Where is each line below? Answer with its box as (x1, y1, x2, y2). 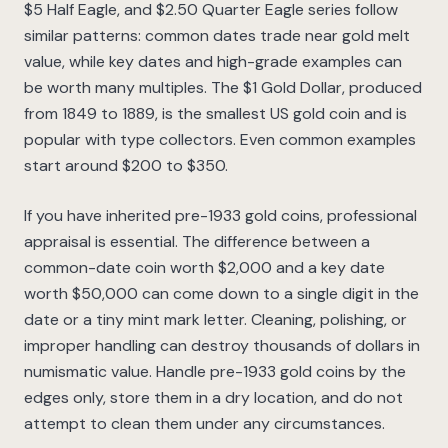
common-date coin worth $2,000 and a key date (24, 257, 385, 279)
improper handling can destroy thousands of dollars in (24, 335, 420, 357)
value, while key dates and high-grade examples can (24, 51, 402, 73)
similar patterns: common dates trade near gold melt (24, 25, 410, 47)
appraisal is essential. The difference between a (24, 231, 370, 253)
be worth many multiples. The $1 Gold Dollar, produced (24, 77, 422, 99)
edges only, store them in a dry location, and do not (24, 387, 403, 409)
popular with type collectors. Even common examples (24, 129, 416, 151)
